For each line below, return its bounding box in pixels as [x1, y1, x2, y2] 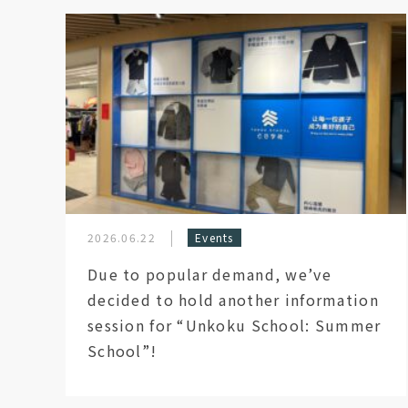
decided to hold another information [87, 289, 379, 311]
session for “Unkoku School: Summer [87, 314, 382, 336]
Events [195, 229, 234, 245]
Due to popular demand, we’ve [87, 263, 331, 285]
